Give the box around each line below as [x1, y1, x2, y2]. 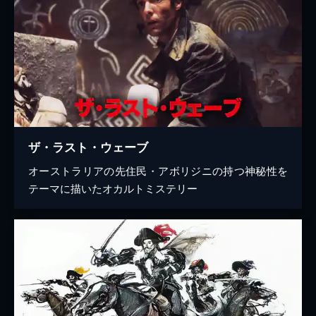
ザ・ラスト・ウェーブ [28, 138, 148, 155]
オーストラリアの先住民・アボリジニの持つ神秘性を [28, 162, 288, 178]
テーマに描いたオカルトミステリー [28, 180, 197, 195]
